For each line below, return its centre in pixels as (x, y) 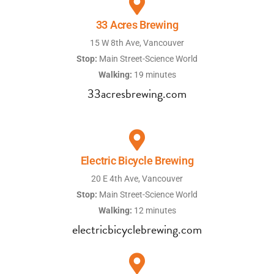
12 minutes (154, 211)
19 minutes (154, 75)
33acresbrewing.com (137, 94)
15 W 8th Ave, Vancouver (137, 43)
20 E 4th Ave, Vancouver (137, 179)
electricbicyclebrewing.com (137, 230)
